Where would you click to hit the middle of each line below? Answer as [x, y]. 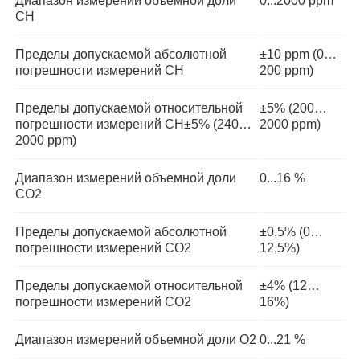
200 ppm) [286, 70]
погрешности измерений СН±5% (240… [133, 124]
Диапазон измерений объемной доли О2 [136, 340]
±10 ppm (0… [298, 54]
